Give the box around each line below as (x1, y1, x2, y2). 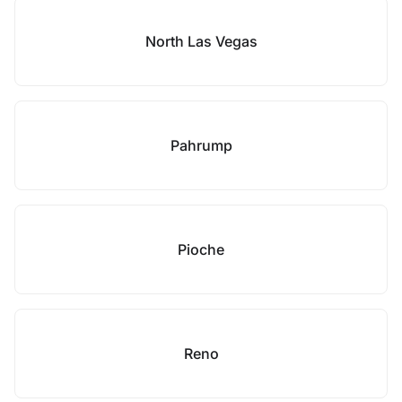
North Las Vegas (144, 32, 258, 50)
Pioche (178, 240, 224, 258)
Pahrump (170, 136, 232, 154)
